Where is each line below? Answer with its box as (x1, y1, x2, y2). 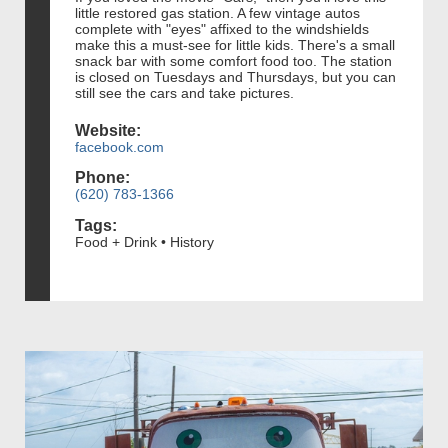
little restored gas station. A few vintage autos (75, 4, 360, 21)
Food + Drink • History (75, 233, 214, 250)
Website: (75, 121, 141, 139)
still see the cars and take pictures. (75, 84, 298, 101)
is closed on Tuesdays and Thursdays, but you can (75, 68, 396, 85)
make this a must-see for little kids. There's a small (75, 36, 395, 53)
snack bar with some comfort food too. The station (75, 52, 392, 69)
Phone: (75, 169, 130, 187)
